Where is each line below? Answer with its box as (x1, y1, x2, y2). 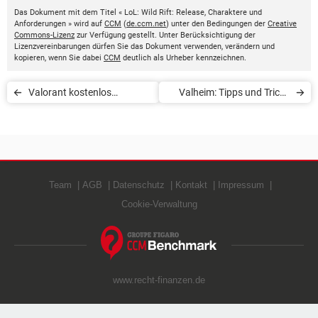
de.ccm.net (126, 18, 166, 28)
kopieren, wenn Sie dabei (14, 53, 104, 62)
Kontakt (175, 179, 207, 190)
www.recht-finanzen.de (113, 274, 205, 285)
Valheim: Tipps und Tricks (179, 86, 290, 98)
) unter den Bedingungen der (166, 18, 268, 28)
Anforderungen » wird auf (14, 18, 104, 28)
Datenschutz (113, 179, 165, 190)
